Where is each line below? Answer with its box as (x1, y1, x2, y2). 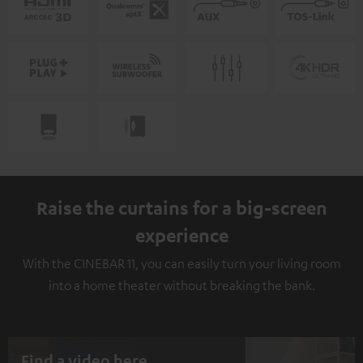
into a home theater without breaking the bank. (48, 277, 315, 294)
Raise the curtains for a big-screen (36, 196, 327, 220)
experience (135, 224, 228, 247)
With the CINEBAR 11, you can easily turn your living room (22, 255, 341, 272)
